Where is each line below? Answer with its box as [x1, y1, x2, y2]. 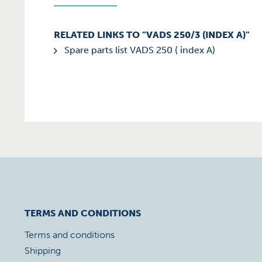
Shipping [25, 245, 61, 256]
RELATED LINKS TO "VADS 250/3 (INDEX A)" [54, 29, 250, 40]
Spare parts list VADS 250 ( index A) [62, 44, 215, 56]
